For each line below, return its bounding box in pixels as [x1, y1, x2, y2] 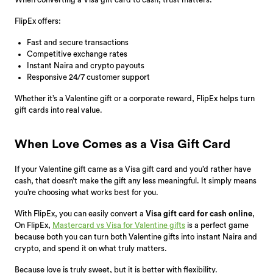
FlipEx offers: [15, 16, 61, 25]
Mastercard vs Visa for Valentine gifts [52, 221, 185, 229]
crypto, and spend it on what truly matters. [15, 244, 167, 252]
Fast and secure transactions [27, 38, 129, 46]
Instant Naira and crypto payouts [27, 61, 144, 69]
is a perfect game [185, 221, 249, 229]
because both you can [15, 232, 94, 241]
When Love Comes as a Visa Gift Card [15, 138, 230, 151]
